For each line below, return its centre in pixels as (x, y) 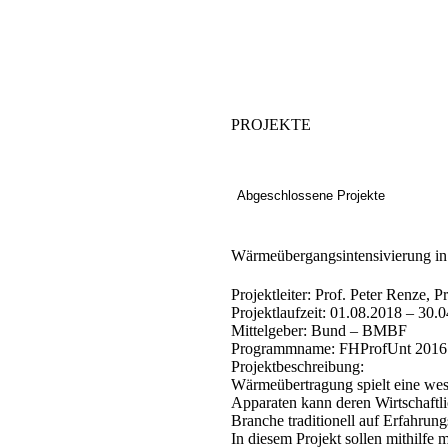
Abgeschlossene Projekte (310, 195)
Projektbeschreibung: (297, 366)
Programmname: (282, 348)
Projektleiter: (270, 294)
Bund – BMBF (356, 330)
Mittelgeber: (268, 330)
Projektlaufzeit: (278, 312)
